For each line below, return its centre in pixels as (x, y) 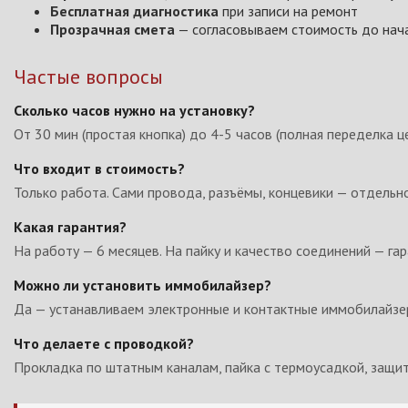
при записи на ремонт (288, 11)
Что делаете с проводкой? (104, 343)
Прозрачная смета (112, 29)
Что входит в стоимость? (99, 168)
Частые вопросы (88, 76)
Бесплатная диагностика (134, 11)
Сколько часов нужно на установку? (134, 110)
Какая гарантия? (70, 227)
